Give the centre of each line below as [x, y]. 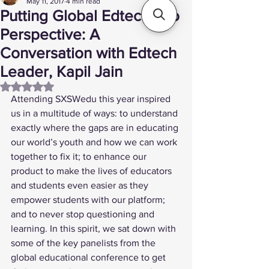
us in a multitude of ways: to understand [95, 113]
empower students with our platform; [89, 200]
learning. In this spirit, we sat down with [95, 228]
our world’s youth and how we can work [95, 142]
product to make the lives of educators [92, 171]
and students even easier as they [81, 185]
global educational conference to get [89, 257]
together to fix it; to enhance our [80, 156]
